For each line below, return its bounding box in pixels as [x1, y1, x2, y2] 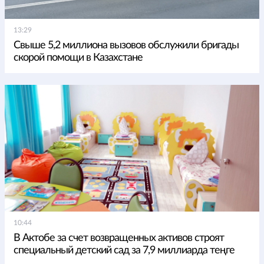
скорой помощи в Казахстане [14, 52, 143, 64]
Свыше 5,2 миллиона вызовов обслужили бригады [14, 40, 239, 51]
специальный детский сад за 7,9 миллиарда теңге [14, 245, 235, 256]
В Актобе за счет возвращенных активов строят [14, 233, 224, 244]
